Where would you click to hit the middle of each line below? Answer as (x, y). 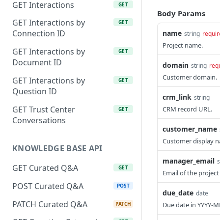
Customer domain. (190, 77)
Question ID (35, 91)
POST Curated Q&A (48, 186)
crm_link (177, 97)
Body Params (181, 13)
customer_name (190, 129)
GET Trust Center (44, 109)
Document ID (37, 63)
